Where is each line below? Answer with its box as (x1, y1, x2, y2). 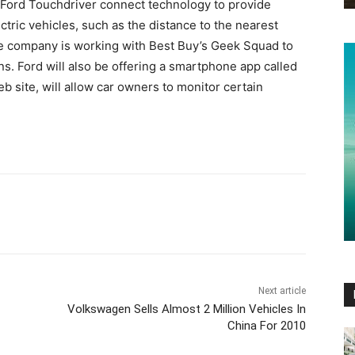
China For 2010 (227, 319, 306, 334)
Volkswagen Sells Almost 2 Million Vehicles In (67, 302, 306, 317)
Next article (258, 285, 306, 297)
